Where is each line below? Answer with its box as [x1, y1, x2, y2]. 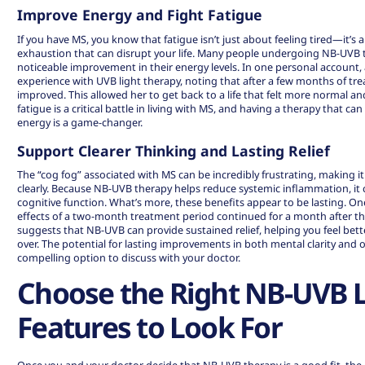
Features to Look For [17, 307, 282, 347]
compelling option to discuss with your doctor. [17, 250, 241, 266]
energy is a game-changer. [17, 114, 143, 130]
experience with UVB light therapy [17, 73, 181, 88]
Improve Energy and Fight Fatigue [17, 5, 263, 25]
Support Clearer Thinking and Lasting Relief [17, 140, 331, 161]
